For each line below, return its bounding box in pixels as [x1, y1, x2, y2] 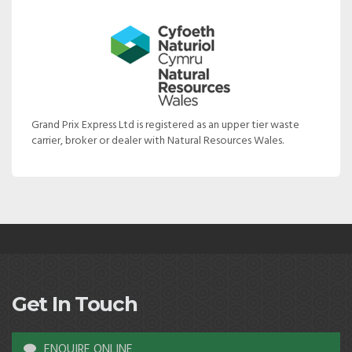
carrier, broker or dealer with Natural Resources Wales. [31, 132, 284, 150]
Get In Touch [12, 291, 137, 317]
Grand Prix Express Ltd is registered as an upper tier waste [31, 116, 299, 134]
